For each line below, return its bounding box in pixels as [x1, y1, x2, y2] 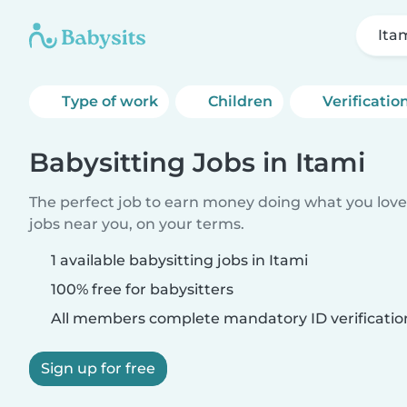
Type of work [62, 93, 158, 110]
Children [208, 93, 273, 110]
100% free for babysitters [47, 281, 233, 298]
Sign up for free [41, 360, 155, 377]
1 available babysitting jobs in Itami [51, 252, 308, 269]
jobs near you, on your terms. [29, 215, 244, 233]
